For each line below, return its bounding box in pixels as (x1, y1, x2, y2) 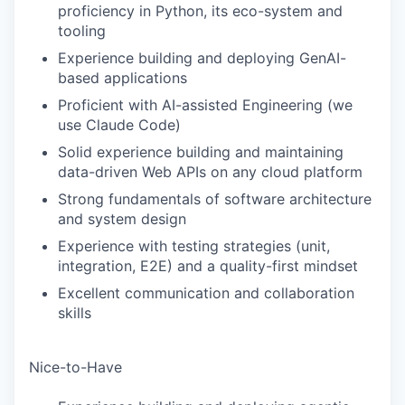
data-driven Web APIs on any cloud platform (58, 163, 363, 181)
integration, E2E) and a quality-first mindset (58, 257, 358, 275)
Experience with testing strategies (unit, (58, 237, 330, 255)
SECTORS (152, 17, 253, 43)
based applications (58, 69, 187, 87)
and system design (58, 210, 186, 228)
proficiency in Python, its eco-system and (58, 2, 343, 20)
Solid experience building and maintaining (58, 143, 344, 161)
